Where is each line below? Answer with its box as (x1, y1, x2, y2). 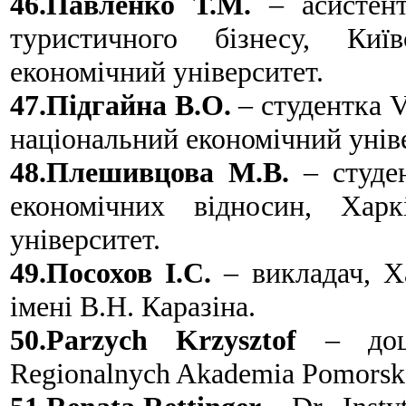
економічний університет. (10, 54, 324, 88)
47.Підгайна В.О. (10, 88, 231, 121)
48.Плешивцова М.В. (10, 155, 289, 188)
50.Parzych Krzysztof (10, 323, 297, 356)
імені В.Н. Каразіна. (10, 289, 256, 323)
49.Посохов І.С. (10, 256, 212, 289)
